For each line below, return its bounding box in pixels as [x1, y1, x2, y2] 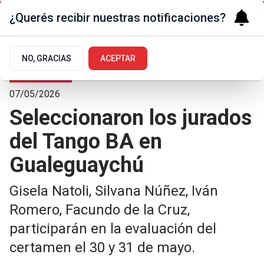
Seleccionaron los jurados [9, 105, 252, 130]
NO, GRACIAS [22, 54, 71, 63]
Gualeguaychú [9, 153, 144, 177]
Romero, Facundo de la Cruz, [9, 202, 190, 218]
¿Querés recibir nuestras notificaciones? [9, 11, 226, 25]
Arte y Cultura [14, 67, 67, 77]
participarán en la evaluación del [9, 220, 216, 237]
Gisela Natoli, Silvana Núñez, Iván [9, 183, 218, 199]
